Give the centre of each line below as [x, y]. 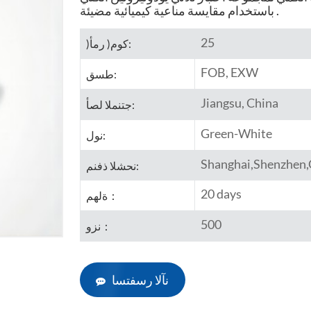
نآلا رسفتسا [141, 280]
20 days [221, 194]
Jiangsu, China [239, 103]
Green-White [236, 133]
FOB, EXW [229, 73]
